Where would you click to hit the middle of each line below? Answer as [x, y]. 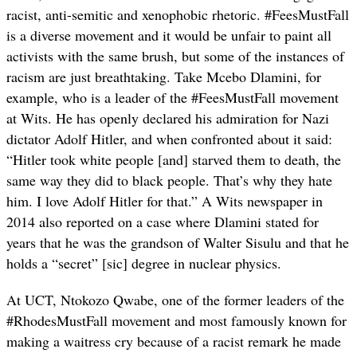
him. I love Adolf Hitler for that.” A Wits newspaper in [165, 201]
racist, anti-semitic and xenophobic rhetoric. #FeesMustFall [178, 15]
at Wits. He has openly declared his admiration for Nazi [168, 118]
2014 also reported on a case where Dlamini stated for [163, 222]
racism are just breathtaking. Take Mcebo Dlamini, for [164, 77]
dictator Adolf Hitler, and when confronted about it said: [169, 139]
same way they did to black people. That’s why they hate [169, 180]
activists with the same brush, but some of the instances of [175, 56]
